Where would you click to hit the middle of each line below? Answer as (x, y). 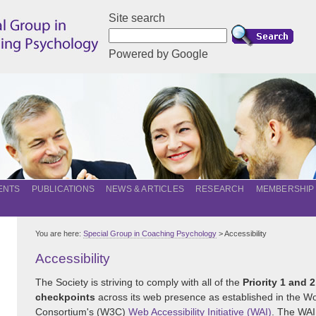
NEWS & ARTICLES (145, 189)
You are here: (59, 233)
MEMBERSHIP (285, 189)
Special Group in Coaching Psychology (150, 233)
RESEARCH (220, 189)
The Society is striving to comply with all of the (139, 283)
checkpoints (65, 298)
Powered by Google (158, 54)
